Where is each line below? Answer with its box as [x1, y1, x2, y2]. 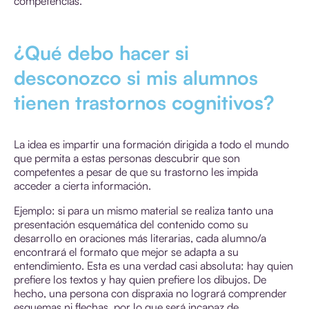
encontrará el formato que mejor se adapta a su [14, 244, 239, 259]
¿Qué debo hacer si [14, 40, 189, 65]
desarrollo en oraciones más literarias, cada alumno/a [14, 230, 266, 245]
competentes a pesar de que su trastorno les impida [14, 164, 258, 179]
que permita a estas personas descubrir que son [14, 150, 240, 165]
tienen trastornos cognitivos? [14, 90, 275, 114]
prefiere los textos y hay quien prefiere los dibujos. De [14, 272, 266, 286]
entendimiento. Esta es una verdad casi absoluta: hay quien [14, 258, 293, 272]
